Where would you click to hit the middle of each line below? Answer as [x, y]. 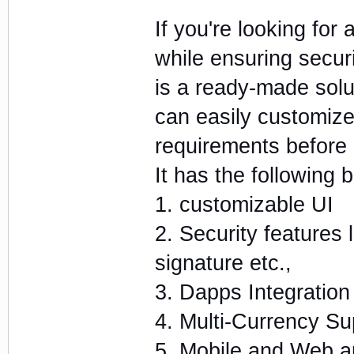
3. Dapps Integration [252, 292]
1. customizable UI [244, 204]
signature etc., [223, 263]
